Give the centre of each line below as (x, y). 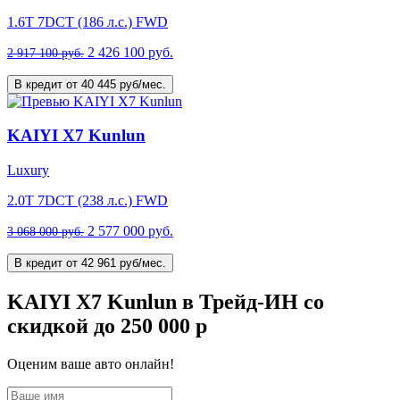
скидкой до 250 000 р (107, 326)
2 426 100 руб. (130, 52)
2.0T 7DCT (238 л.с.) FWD (87, 201)
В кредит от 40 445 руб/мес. (124, 84)
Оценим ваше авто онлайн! (91, 363)
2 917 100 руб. (46, 52)
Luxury (28, 171)
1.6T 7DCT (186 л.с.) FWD (87, 21)
